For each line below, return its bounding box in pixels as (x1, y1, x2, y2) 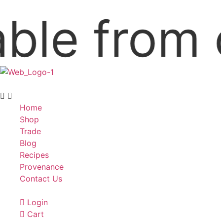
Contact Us (20, 174, 62, 184)
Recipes (20, 150, 49, 160)
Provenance (20, 162, 64, 172)
